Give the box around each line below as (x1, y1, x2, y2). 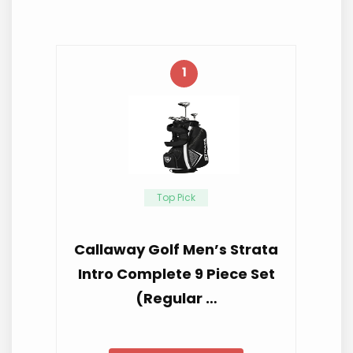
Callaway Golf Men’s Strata (74, 239, 279, 259)
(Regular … (135, 288, 217, 308)
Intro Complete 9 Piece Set (77, 263, 275, 284)
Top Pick (157, 191, 196, 205)
